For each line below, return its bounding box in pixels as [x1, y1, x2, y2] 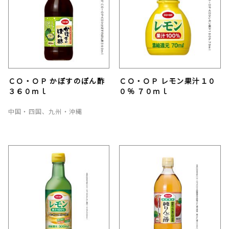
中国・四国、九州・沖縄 [8, 107, 83, 116]
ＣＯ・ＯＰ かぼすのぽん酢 [8, 76, 105, 86]
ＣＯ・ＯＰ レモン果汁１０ [119, 76, 216, 86]
